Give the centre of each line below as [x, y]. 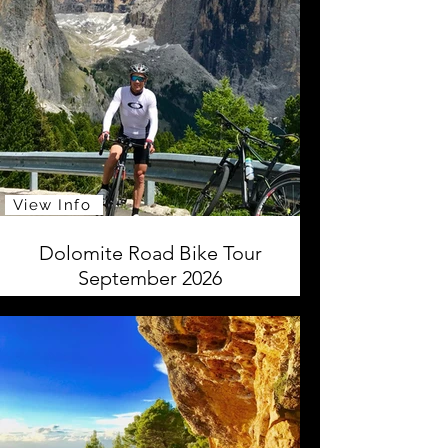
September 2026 [150, 277]
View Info [52, 204]
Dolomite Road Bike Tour [150, 252]
